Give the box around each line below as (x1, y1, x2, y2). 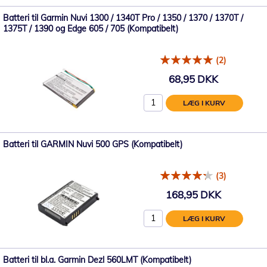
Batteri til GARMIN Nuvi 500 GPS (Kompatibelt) (3, 139, 182, 150)
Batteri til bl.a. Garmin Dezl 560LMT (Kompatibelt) (3, 254, 191, 265)
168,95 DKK (165, 188, 221, 201)
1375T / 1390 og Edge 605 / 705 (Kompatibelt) (3, 23, 178, 34)
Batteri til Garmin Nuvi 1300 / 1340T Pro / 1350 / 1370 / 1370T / (3, 13, 243, 23)
